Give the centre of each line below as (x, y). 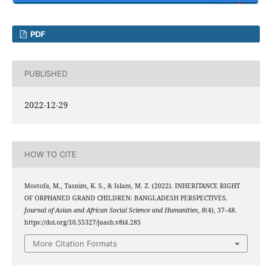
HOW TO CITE (50, 155)
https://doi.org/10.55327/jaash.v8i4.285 (82, 222)
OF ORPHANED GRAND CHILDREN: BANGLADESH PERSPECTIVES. (126, 198)
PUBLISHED (46, 74)
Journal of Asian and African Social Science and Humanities (111, 210)
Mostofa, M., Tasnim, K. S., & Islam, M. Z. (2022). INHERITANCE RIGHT (132, 185)
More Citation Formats (75, 244)
